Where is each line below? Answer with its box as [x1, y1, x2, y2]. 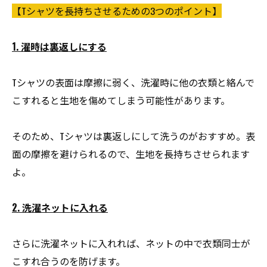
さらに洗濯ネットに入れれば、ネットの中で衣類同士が [12, 236, 250, 250]
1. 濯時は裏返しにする [12, 39, 107, 54]
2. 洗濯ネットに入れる [12, 200, 108, 215]
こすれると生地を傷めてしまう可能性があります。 [12, 93, 230, 107]
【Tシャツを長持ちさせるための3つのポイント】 [12, 4, 222, 18]
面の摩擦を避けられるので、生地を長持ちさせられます [12, 147, 250, 161]
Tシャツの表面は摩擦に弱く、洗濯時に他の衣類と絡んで [12, 75, 254, 89]
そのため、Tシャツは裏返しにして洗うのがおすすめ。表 [12, 129, 255, 143]
